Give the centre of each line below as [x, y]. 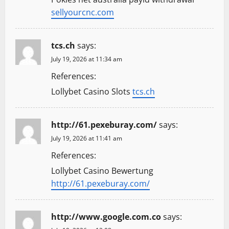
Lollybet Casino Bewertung [102, 170]
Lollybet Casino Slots [92, 91]
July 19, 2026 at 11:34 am [87, 59]
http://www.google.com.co [106, 216]
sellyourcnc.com [83, 12]
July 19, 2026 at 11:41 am [87, 138]
